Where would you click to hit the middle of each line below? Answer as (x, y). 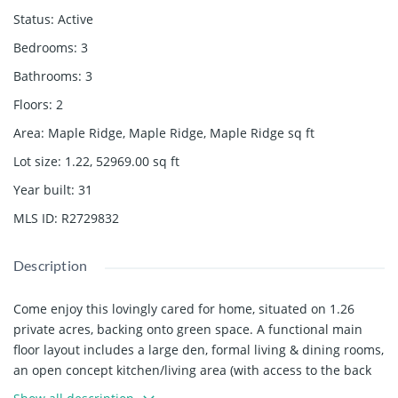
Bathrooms (46, 76)
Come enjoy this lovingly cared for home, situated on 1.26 (184, 308)
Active (76, 19)
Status (32, 19)
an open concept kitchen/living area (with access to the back (192, 370)
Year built (42, 189)
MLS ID (34, 218)
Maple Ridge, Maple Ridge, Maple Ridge (166, 132)
